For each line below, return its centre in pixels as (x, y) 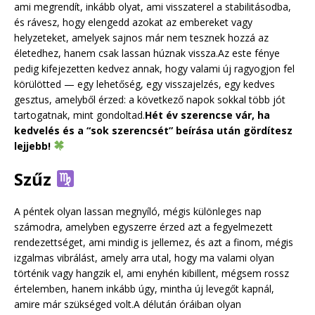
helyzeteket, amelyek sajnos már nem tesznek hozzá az (141, 37)
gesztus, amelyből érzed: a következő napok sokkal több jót (150, 99)
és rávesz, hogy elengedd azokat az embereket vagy (133, 22)
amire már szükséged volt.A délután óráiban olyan (128, 304)
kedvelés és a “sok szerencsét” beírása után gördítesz (153, 130)
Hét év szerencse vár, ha (207, 115)
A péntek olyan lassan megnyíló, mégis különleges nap (138, 211)
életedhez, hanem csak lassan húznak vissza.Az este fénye (147, 53)
